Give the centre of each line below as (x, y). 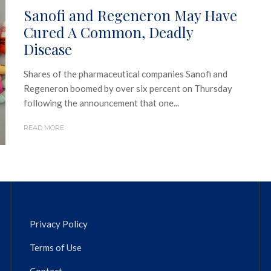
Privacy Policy (59, 224)
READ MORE (44, 127)
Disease (48, 49)
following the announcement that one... (101, 103)
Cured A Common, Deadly (108, 32)
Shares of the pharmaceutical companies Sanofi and (126, 73)
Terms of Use (56, 247)
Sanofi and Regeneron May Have (130, 15)
